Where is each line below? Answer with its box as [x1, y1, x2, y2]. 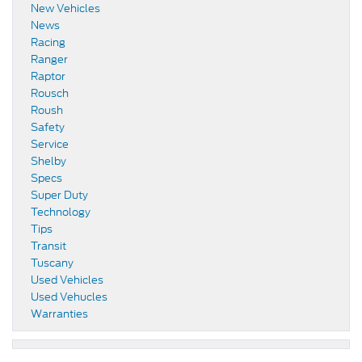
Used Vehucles [31, 288, 107, 305]
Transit [31, 238, 66, 254]
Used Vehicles [31, 271, 103, 288]
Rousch [31, 85, 69, 101]
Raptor [31, 68, 65, 84]
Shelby [31, 153, 66, 169]
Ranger [31, 51, 68, 67]
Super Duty [31, 187, 88, 203]
